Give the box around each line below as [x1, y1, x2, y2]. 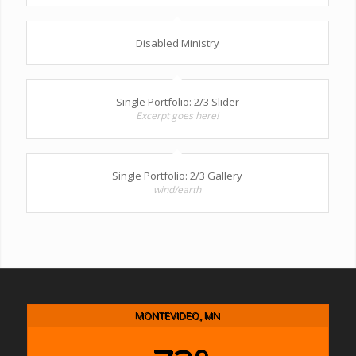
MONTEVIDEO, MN [135, 308, 221, 323]
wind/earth [153, 183, 202, 197]
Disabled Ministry [135, 36, 219, 51]
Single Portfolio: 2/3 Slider [115, 95, 239, 110]
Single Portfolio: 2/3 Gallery [112, 168, 243, 184]
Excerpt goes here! [136, 109, 219, 123]
